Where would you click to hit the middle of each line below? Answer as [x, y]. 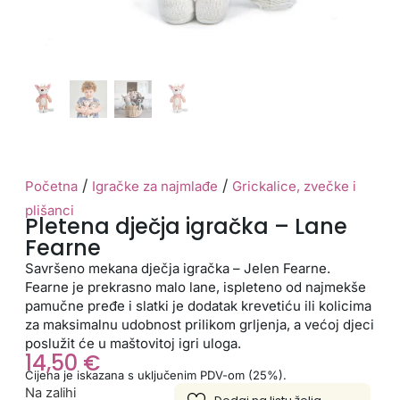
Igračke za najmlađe [154, 186]
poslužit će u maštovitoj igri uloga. [136, 343]
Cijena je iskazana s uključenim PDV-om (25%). [155, 375]
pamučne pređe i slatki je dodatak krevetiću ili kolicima [198, 305]
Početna [51, 186]
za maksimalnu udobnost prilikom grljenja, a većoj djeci [199, 324]
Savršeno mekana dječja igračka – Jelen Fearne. [177, 268]
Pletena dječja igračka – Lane [186, 226]
